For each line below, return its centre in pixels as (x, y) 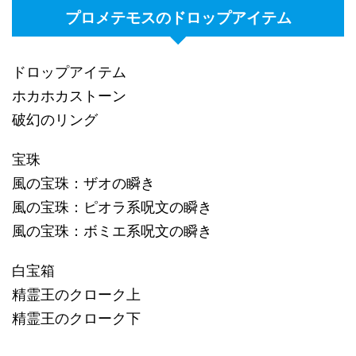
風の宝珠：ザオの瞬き (83, 184)
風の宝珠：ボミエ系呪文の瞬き (112, 231)
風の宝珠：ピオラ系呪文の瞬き (112, 207)
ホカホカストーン (69, 96)
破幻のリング (55, 120)
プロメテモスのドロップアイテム (178, 18)
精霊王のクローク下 (76, 319)
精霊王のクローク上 (76, 295)
